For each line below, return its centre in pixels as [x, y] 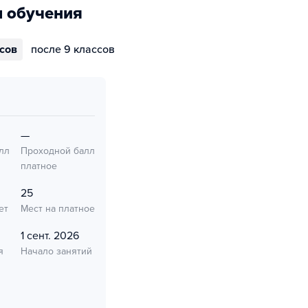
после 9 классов [73, 49]
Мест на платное [58, 209]
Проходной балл [58, 151]
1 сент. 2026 [50, 236]
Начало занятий [56, 251]
